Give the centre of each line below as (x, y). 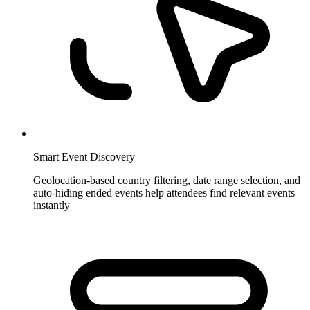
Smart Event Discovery (84, 157)
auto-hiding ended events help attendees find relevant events (164, 193)
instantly (52, 206)
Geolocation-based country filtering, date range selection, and (167, 181)
